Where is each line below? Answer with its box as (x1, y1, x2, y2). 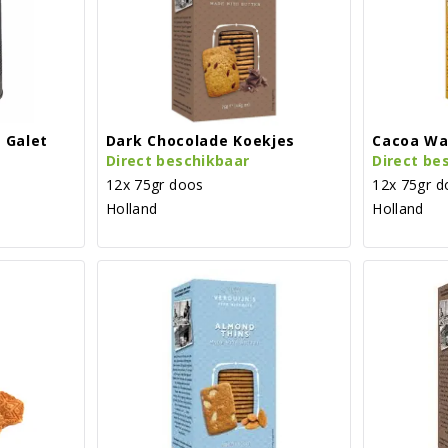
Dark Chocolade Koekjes (105, 130, 296, 150)
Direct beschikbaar (105, 150, 250, 170)
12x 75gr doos (105, 174, 204, 194)
